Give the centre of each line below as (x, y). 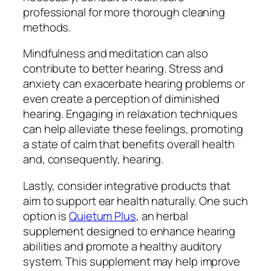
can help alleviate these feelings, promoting (133, 129)
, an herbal (162, 216)
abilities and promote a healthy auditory (122, 246)
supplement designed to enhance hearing (129, 231)
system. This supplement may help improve (132, 261)
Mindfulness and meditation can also (116, 54)
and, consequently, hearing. (93, 159)
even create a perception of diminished (122, 99)
